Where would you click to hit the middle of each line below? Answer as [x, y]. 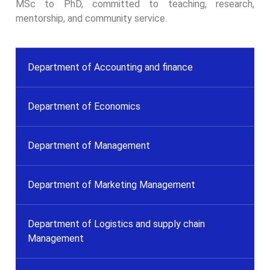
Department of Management [89, 145]
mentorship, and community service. [91, 18]
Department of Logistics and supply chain [116, 224]
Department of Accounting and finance [110, 67]
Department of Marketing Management [111, 184]
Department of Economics [84, 106]
